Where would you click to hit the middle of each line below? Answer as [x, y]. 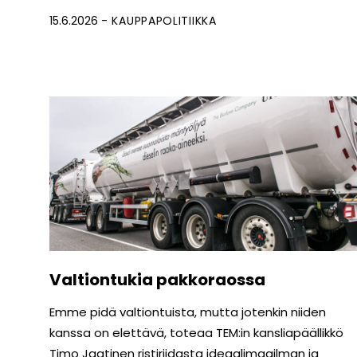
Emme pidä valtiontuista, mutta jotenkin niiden [188, 312]
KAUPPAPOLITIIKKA [164, 21]
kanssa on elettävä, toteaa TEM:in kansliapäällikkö [196, 333]
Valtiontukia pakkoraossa [159, 280]
